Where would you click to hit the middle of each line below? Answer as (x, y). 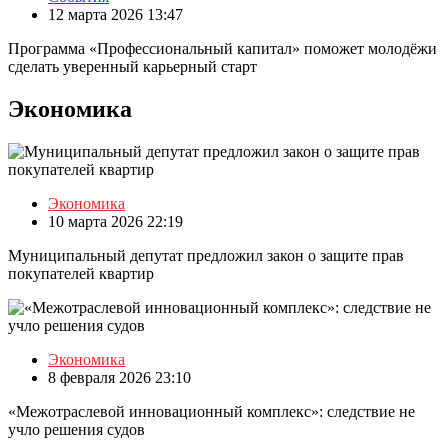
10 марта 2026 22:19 (115, 222)
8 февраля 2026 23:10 (119, 378)
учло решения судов (76, 430)
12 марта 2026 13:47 (115, 15)
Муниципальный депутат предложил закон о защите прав (206, 256)
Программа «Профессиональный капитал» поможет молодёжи (222, 49)
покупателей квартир (81, 274)
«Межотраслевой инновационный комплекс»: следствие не (211, 412)
